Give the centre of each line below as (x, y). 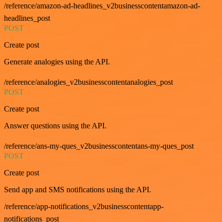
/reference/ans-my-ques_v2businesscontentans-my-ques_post (99, 146)
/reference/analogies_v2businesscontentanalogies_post (88, 82)
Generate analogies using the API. (57, 62)
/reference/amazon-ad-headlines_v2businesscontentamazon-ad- (102, 6)
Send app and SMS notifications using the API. (78, 190)
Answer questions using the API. (55, 126)
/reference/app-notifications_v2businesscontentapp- (84, 207)
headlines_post (27, 18)
